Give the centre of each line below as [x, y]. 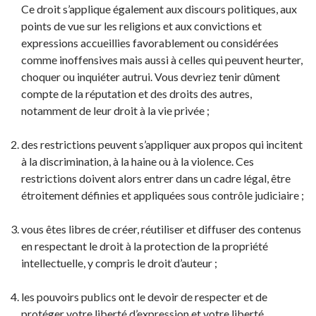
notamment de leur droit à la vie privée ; [115, 110]
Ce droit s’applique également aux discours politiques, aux [159, 9]
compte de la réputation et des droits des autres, [136, 93]
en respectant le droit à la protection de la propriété [145, 246]
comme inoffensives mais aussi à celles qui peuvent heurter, [162, 60]
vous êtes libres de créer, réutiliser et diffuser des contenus [161, 229]
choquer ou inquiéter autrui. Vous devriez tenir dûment [151, 77]
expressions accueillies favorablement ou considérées [150, 43]
